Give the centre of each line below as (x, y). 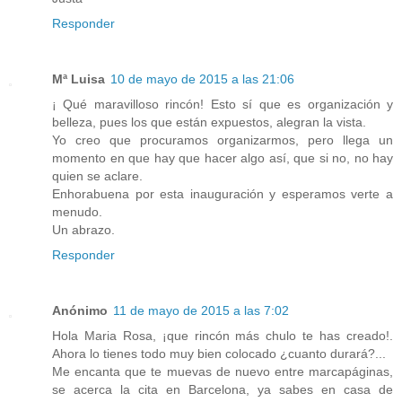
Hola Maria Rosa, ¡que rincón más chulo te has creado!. (223, 336)
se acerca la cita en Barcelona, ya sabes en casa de (223, 390)
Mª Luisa (79, 79)
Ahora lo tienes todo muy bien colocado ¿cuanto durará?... (219, 354)
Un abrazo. (83, 230)
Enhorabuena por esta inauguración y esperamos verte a (223, 194)
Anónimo (80, 311)
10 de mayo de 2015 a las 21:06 (202, 79)
